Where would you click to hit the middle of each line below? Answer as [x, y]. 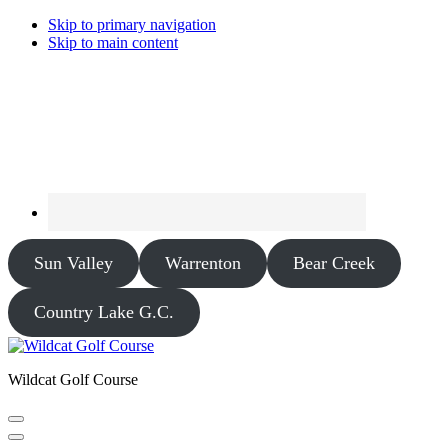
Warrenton [202, 263]
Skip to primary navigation [132, 24]
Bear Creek [333, 263]
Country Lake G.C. [103, 312]
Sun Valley [73, 263]
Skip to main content [113, 42]
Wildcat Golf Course [73, 379]
